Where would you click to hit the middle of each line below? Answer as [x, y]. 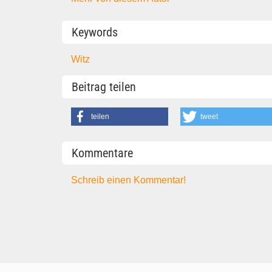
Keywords [95, 32]
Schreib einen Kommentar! [129, 180]
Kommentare [102, 153]
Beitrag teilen [104, 87]
